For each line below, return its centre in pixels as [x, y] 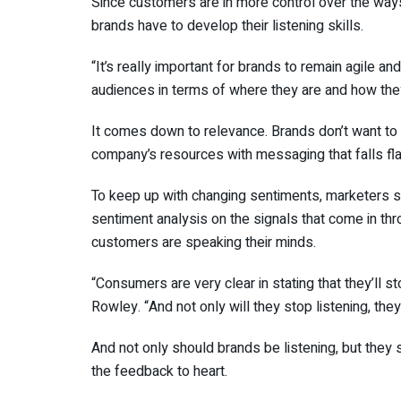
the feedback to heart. [159, 371]
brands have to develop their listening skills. [227, 26]
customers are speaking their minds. [204, 242]
